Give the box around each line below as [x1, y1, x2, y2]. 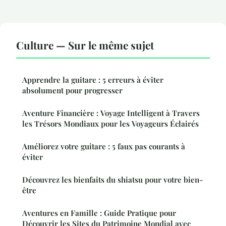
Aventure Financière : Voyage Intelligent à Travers [22, 107, 200, 118]
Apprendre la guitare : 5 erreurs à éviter [22, 74, 163, 85]
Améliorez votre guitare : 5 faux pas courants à [22, 141, 185, 151]
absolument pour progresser [22, 85, 123, 95]
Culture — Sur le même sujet [16, 37, 154, 52]
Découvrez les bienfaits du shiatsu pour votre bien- [22, 174, 203, 185]
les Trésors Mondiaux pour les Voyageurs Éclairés [22, 118, 199, 129]
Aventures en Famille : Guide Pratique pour [22, 207, 176, 218]
